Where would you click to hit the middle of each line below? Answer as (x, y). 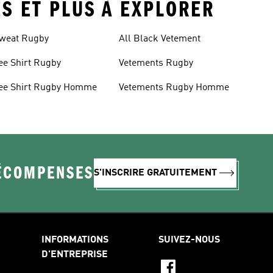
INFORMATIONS (75, 240)
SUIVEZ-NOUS (189, 240)
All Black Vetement (159, 39)
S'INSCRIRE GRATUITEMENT (155, 173)
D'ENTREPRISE (75, 254)
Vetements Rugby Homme (174, 87)
